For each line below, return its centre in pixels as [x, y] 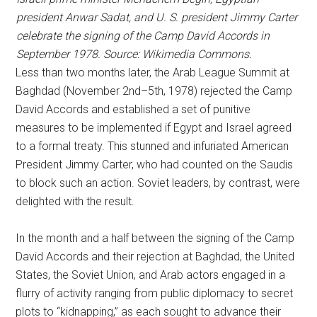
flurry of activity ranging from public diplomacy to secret [155, 293]
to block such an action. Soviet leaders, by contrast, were [158, 183]
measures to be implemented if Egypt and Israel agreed [154, 128]
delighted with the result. [75, 201]
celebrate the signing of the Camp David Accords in [143, 36]
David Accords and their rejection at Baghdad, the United [155, 257]
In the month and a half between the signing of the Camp [155, 238]
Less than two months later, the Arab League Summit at [153, 73]
